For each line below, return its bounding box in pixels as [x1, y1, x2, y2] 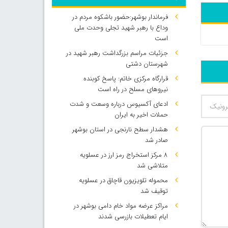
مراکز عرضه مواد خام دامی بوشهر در [73, 201, 168, 211]
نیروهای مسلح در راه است [97, 84, 168, 95]
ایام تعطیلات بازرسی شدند [98, 211, 168, 222]
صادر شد [145, 135, 168, 146]
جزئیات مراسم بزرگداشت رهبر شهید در [66, 48, 168, 59]
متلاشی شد [136, 160, 168, 171]
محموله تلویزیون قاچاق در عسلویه [78, 175, 168, 186]
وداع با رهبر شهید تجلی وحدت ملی [74, 22, 168, 33]
